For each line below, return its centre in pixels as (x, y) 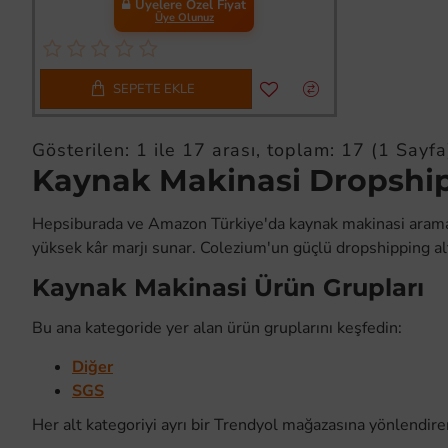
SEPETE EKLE (154, 88)
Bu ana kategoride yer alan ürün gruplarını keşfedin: (217, 328)
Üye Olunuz (184, 18)
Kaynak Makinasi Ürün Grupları (228, 288)
